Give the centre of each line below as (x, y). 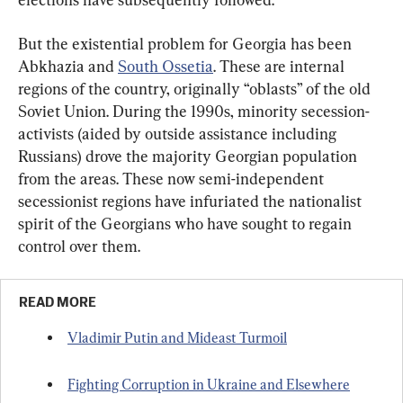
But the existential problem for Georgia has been (187, 44)
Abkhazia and (68, 67)
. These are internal (281, 67)
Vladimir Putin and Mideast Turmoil (177, 338)
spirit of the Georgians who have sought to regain (187, 224)
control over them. (79, 246)
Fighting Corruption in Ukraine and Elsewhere (209, 385)
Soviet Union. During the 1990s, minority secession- (194, 112)
